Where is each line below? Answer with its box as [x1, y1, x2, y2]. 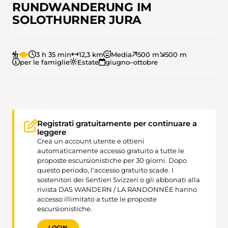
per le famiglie [20, 58, 70, 67]
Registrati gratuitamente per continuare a [37, 118, 197, 128]
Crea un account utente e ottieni [37, 136, 145, 145]
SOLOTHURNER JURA [12, 12, 142, 27]
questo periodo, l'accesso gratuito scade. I [37, 165, 174, 174]
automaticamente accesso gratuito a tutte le [37, 146, 184, 155]
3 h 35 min [36, 50, 71, 59]
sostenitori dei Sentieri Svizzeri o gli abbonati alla [37, 175, 200, 184]
